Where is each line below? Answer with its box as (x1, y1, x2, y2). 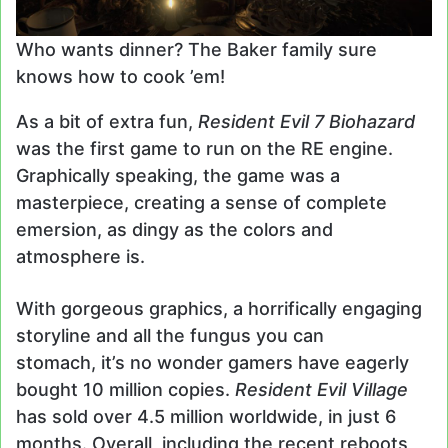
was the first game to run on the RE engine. (16, 138, 393, 160)
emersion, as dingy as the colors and (16, 219, 333, 241)
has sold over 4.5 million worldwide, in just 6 (16, 406, 396, 428)
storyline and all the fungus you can (16, 325, 324, 347)
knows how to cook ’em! (16, 66, 225, 88)
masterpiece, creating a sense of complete (16, 192, 387, 214)
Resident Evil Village (235, 379, 408, 401)
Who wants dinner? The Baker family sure (16, 39, 377, 61)
